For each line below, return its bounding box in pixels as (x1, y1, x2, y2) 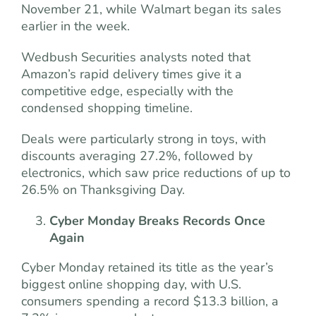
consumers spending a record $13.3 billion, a (21, 292, 279, 310)
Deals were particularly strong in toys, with (21, 130, 266, 147)
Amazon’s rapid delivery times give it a (21, 65, 242, 83)
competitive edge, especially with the (21, 82, 233, 99)
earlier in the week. (21, 17, 130, 35)
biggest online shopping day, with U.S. (21, 275, 241, 293)
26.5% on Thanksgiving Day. (21, 181, 185, 198)
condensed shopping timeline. (21, 99, 193, 116)
